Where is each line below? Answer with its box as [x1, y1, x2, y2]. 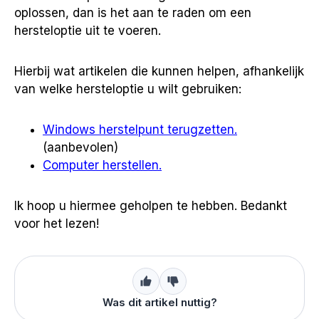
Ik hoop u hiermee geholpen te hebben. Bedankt [14, 198, 287, 213]
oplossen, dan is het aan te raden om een [14, 5, 251, 20]
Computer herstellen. [43, 157, 162, 172]
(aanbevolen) [43, 140, 118, 155]
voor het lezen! [14, 216, 99, 231]
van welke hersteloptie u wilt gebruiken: [14, 81, 241, 96]
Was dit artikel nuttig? [102, 295, 217, 309]
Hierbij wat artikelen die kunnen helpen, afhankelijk [14, 63, 304, 78]
